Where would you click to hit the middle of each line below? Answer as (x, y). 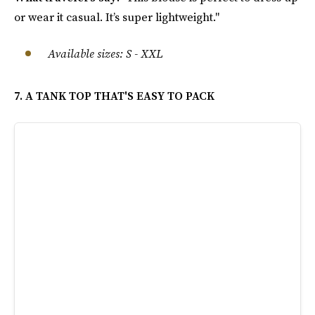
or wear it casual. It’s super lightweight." (117, 17)
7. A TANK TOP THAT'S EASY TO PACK (114, 96)
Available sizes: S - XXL (105, 53)
